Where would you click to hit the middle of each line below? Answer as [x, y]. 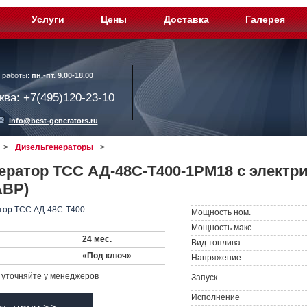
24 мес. [97, 239]
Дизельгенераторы [54, 147]
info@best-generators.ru [53, 121]
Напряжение [217, 258]
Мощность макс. [223, 228]
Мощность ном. [221, 212]
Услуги [48, 19]
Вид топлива [216, 243]
